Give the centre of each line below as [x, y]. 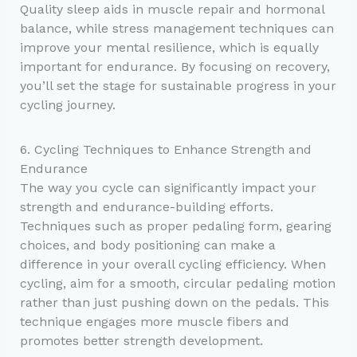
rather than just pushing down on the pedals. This [174, 302]
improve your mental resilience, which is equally [169, 47]
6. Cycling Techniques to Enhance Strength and [165, 149]
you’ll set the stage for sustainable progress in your [178, 85]
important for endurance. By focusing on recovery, [175, 66]
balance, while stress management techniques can [177, 28]
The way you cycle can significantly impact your [168, 187]
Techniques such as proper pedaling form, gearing [175, 226]
